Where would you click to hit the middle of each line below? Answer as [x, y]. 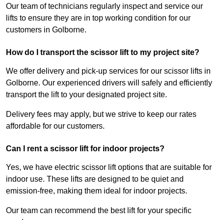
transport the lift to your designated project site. [86, 95]
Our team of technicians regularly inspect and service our [104, 6]
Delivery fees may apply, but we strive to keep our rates [101, 114]
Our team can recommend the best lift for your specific [99, 211]
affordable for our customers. [55, 126]
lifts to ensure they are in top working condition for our [98, 18]
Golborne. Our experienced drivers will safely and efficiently [109, 83]
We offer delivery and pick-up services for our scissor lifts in [108, 71]
